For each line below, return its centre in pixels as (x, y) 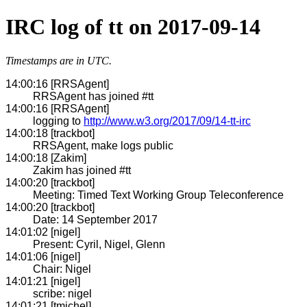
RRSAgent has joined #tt (93, 96)
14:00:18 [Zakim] (46, 158)
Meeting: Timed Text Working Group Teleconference (158, 195)
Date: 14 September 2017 (95, 219)
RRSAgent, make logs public (103, 145)
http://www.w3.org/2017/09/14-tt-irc (167, 121)
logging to (58, 121)
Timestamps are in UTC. (59, 60)
